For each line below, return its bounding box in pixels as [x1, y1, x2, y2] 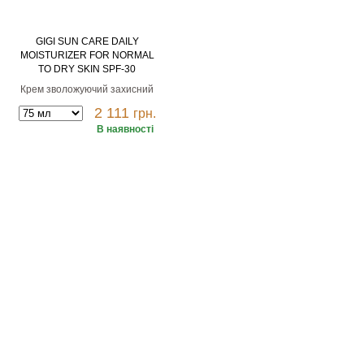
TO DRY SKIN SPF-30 [38, 63, 136, 75]
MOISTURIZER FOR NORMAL [19, 50, 154, 61]
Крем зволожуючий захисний [20, 84, 154, 95]
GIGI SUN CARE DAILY [35, 36, 139, 47]
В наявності [96, 123, 154, 135]
